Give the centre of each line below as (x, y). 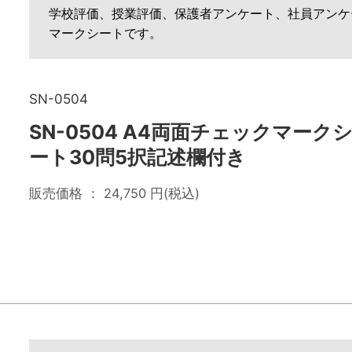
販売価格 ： (66, 193)
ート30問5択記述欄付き (137, 157)
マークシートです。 (105, 33)
